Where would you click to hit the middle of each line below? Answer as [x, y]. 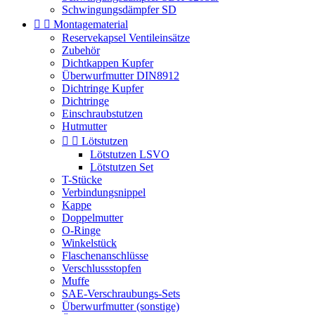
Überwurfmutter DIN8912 [121, 75]
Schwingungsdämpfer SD [119, 9]
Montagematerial [91, 24]
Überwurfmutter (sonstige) [121, 306]
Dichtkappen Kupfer [108, 63]
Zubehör [81, 50]
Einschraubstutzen [102, 113]
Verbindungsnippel [104, 192]
